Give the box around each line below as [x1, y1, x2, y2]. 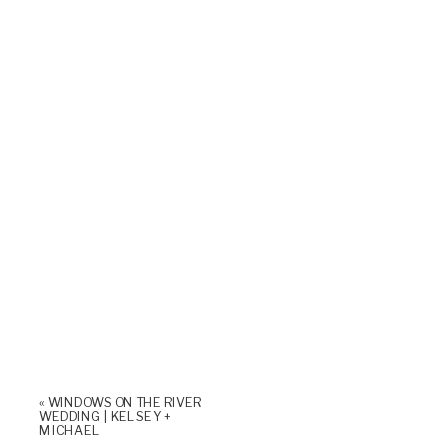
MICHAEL [39, 422, 101, 438]
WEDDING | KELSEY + [39, 408, 171, 424]
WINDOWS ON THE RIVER [47, 394, 202, 410]
